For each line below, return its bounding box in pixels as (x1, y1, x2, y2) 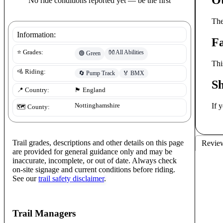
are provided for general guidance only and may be (12, 147, 172, 156)
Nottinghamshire (75, 102, 120, 109)
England (83, 86, 106, 94)
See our (12, 174, 36, 183)
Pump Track (86, 69, 115, 77)
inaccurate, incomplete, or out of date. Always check (12, 156, 177, 165)
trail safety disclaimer (38, 174, 104, 183)
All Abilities (115, 48, 144, 56)
